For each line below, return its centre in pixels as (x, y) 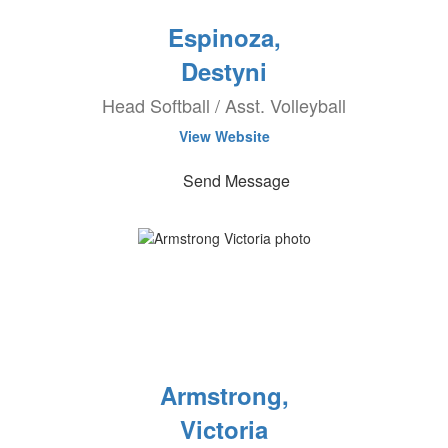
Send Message (236, 180)
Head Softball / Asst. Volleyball (224, 105)
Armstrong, (224, 395)
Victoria (224, 429)
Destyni (224, 71)
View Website (224, 136)
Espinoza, (224, 37)
